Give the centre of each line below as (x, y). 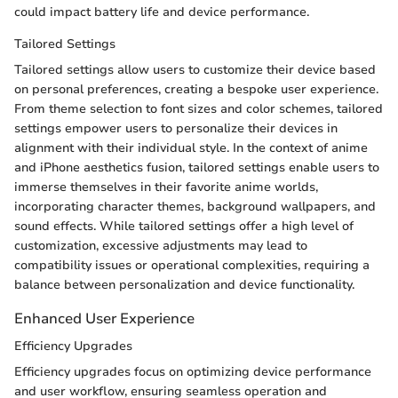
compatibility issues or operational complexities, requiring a (192, 265)
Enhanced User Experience (104, 318)
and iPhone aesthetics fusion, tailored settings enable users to (197, 167)
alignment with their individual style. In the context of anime (191, 147)
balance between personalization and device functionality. (184, 284)
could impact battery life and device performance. (162, 12)
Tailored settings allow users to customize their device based (195, 69)
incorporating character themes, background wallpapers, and (195, 206)
